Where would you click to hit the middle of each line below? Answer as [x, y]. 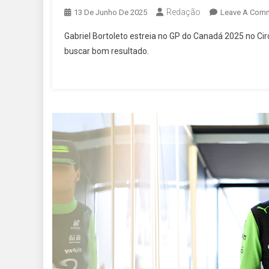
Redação [183, 12]
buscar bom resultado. [107, 51]
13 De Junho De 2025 [110, 13]
